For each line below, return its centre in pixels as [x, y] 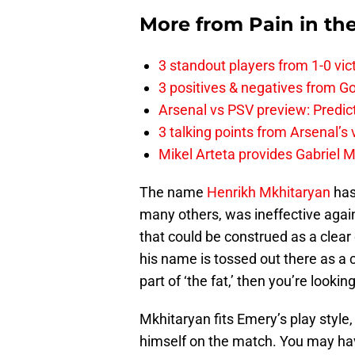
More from [194, 25]
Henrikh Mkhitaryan [267, 193]
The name [172, 193]
